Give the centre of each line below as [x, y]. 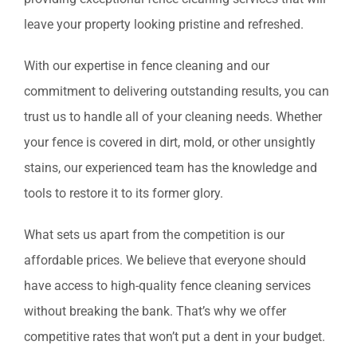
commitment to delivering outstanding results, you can [177, 92]
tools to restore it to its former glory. [124, 194]
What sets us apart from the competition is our [154, 235]
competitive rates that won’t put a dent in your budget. [175, 337]
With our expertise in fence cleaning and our [147, 66]
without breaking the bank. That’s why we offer [155, 312]
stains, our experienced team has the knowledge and [171, 168]
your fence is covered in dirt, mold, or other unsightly [170, 143]
